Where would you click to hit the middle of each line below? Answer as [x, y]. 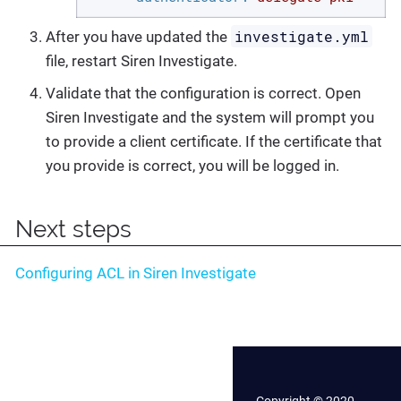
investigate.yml [302, 37]
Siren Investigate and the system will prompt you [210, 117]
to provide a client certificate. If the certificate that [214, 141]
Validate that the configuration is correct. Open [203, 93]
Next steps [73, 229]
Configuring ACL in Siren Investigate [136, 273]
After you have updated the [138, 37]
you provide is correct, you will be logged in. [192, 165]
